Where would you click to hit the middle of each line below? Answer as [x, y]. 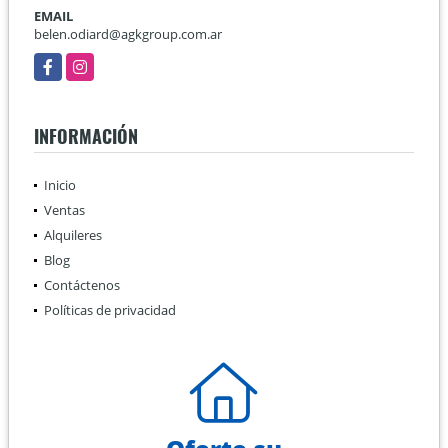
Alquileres [73, 234]
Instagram [96, 61]
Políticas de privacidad [110, 309]
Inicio [60, 184]
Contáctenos [82, 284]
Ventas [64, 209]
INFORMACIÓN [86, 135]
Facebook [63, 61]
